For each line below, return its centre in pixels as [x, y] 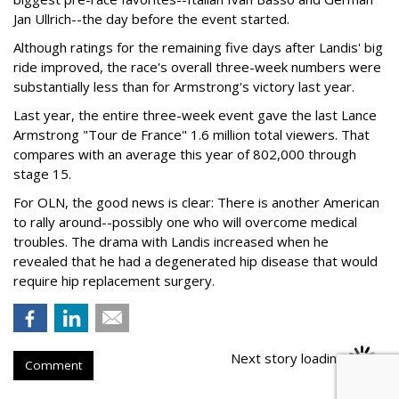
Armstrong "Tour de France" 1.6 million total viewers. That [191, 134]
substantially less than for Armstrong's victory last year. [184, 86]
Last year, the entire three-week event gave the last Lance [195, 115]
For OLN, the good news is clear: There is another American [196, 202]
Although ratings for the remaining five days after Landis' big [198, 47]
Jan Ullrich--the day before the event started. [151, 19]
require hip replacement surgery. [114, 281]
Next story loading [289, 358]
